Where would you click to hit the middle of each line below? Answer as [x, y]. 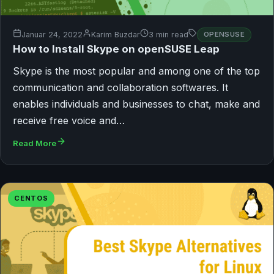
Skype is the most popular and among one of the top [136, 71]
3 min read [168, 35]
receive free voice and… [69, 120]
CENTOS [31, 198]
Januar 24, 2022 [52, 35]
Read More [35, 143]
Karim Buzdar [116, 35]
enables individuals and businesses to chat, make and [136, 104]
